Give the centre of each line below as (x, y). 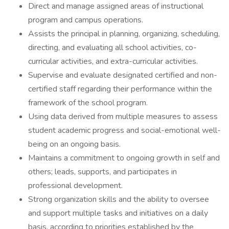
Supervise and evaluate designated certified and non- (123, 75)
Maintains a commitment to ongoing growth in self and (124, 158)
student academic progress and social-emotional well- (124, 130)
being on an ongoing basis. (74, 144)
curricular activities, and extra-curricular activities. (113, 61)
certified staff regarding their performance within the (120, 89)
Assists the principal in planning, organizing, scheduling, (124, 34)
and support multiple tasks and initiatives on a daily (118, 213)
